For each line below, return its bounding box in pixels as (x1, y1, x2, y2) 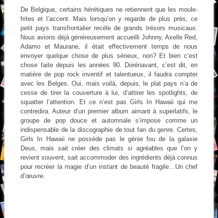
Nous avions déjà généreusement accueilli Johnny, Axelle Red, (20, 33, 198, 41)
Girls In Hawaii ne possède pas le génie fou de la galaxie (20, 135, 198, 143)
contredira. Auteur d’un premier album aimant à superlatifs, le (20, 107, 198, 115)
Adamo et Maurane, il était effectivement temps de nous (20, 42, 198, 50)
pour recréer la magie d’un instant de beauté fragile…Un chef (20, 163, 198, 170)
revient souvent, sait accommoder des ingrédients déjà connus (20, 153, 198, 161)
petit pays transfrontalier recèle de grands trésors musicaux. (20, 24, 198, 32)
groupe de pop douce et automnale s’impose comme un (20, 116, 198, 124)
